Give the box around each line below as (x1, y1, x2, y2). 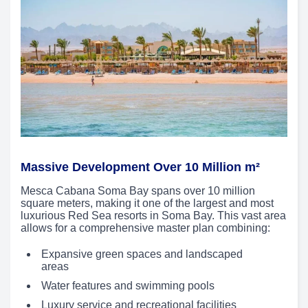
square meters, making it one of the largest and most (21, 197, 274, 210)
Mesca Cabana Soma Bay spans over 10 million (21, 185, 255, 197)
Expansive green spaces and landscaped (41, 248, 243, 261)
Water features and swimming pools (41, 280, 214, 292)
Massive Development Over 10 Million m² (21, 160, 260, 175)
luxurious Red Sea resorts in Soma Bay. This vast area (21, 210, 286, 222)
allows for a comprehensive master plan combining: (21, 222, 270, 234)
